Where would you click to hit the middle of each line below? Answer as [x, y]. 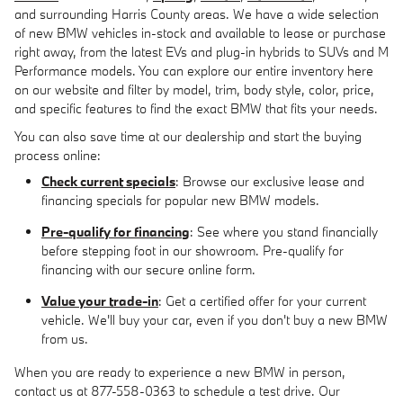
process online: [58, 155]
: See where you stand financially [284, 232]
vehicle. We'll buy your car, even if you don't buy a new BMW [215, 320]
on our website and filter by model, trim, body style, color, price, [194, 90]
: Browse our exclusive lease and [270, 181]
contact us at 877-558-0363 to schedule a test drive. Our [177, 391]
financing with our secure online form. [148, 269]
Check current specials [108, 181]
